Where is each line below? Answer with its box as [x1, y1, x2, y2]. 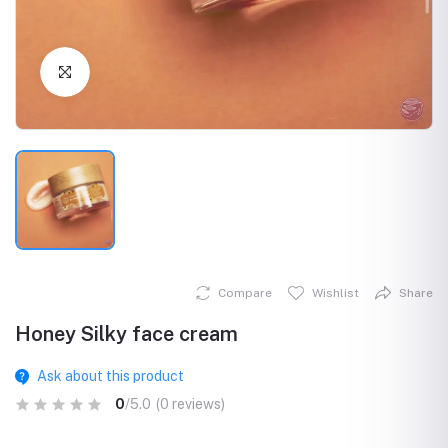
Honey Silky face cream [15, 322, 238, 346]
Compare [218, 286, 272, 300]
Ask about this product [36, 368, 184, 384]
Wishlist [312, 286, 359, 300]
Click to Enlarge [90, 63, 194, 80]
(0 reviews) [156, 396, 225, 412]
